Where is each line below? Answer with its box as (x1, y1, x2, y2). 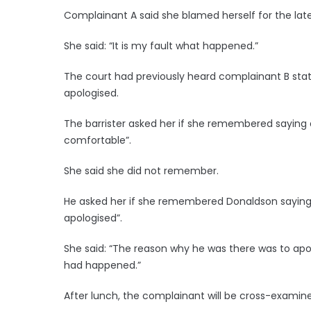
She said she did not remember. (64, 163, 219, 178)
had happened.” (64, 258, 141, 272)
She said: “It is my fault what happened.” (64, 38, 258, 53)
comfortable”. (64, 133, 131, 147)
